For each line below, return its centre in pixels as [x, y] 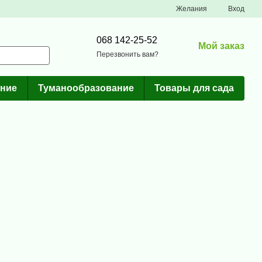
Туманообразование [86, 88]
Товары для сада [194, 88]
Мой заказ [221, 46]
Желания [192, 9]
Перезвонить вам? [127, 54]
